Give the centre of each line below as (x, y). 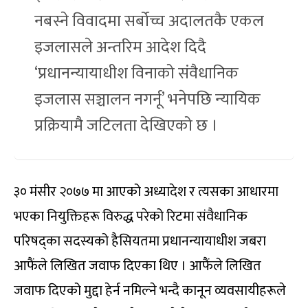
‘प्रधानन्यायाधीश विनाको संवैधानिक (136, 73)
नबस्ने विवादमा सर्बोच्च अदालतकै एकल (149, 21)
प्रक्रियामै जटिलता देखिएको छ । (126, 125)
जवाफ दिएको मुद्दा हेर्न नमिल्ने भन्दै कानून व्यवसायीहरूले (150, 290)
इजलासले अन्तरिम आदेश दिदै (120, 47)
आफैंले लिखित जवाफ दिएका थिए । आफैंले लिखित (137, 266)
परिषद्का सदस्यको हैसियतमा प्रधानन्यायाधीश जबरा (140, 241)
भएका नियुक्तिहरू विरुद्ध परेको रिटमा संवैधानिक (131, 216)
